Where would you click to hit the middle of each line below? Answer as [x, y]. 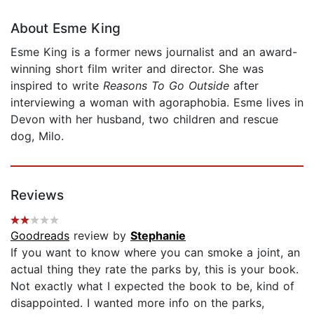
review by [100, 235]
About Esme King [66, 28]
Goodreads [40, 235]
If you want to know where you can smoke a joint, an [155, 252]
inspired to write [57, 85]
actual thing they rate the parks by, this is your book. [155, 269]
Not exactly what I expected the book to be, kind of [152, 286]
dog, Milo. [37, 136]
